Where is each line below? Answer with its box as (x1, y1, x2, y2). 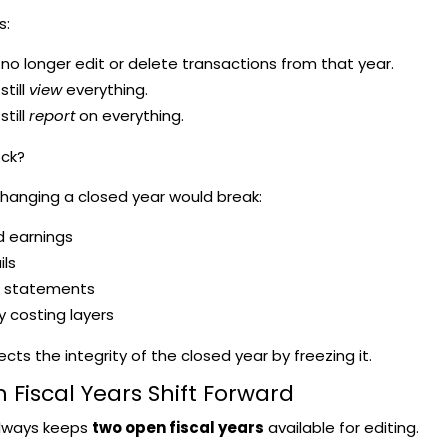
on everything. (74, 104, 184, 126)
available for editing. (263, 416, 419, 438)
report (28, 104, 75, 126)
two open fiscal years (91, 416, 264, 438)
